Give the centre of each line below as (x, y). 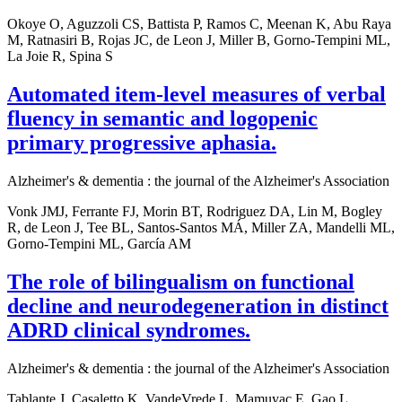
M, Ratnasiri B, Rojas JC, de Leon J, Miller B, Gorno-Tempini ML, (199, 40)
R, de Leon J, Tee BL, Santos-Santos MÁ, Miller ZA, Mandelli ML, (201, 228)
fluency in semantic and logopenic (162, 119)
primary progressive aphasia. (142, 143)
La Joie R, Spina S (60, 57)
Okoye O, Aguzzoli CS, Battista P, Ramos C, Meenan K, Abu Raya (199, 24)
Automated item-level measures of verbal (197, 95)
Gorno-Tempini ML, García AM (99, 244)
